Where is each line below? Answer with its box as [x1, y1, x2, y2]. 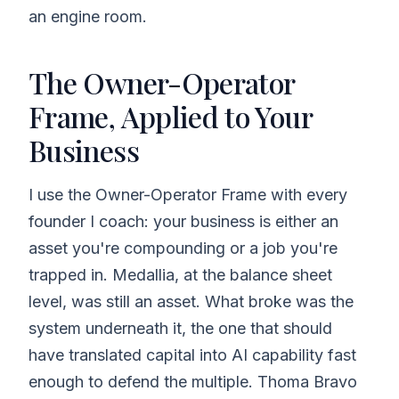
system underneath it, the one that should [28, 318, 332, 338]
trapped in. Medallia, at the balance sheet [28, 265, 332, 284]
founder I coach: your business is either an [28, 211, 338, 231]
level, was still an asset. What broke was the [28, 291, 354, 311]
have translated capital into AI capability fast [28, 345, 356, 364]
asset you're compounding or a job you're [28, 238, 338, 257]
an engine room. [28, 6, 147, 26]
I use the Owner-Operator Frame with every [28, 184, 347, 204]
